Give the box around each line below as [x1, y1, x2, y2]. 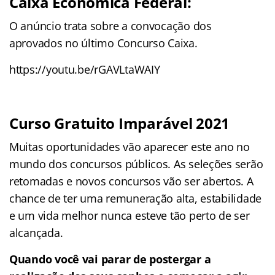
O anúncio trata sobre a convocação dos [9, 18, 212, 33]
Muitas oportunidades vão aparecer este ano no [9, 139, 250, 154]
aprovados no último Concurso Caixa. [9, 35, 198, 50]
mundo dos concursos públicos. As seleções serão [9, 156, 263, 171]
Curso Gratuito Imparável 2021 [9, 112, 230, 133]
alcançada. [9, 225, 63, 240]
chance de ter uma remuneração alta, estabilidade [9, 190, 262, 206]
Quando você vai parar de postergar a [9, 251, 211, 266]
